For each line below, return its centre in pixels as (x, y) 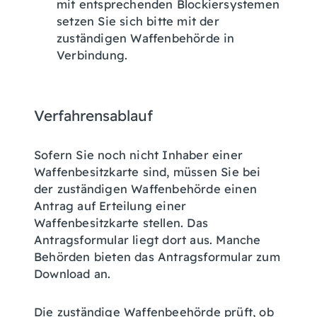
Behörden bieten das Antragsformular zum (157, 257)
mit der (198, 21)
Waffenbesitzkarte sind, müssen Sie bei (148, 172)
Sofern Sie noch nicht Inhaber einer (138, 155)
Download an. (73, 274)
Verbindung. (92, 55)
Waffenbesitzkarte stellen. (111, 223)
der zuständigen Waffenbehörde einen (146, 189)
